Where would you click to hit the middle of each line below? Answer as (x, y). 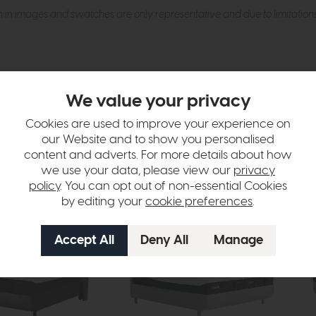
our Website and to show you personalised (158, 140)
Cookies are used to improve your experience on (158, 124)
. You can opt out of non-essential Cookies (174, 187)
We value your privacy (158, 101)
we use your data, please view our (137, 171)
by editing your (103, 202)
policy (44, 187)
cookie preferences (199, 202)
